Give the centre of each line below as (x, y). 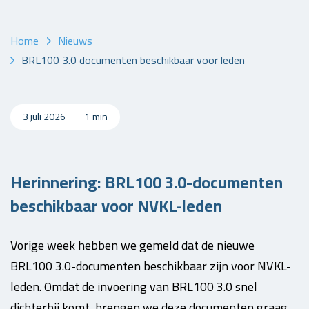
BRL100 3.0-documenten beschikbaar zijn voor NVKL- (151, 266)
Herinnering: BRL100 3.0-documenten (147, 182)
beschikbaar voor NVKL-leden (116, 206)
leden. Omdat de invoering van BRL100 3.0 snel (134, 287)
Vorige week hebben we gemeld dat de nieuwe (132, 245)
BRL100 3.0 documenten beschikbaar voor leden (133, 60)
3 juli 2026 (45, 116)
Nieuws (75, 40)
